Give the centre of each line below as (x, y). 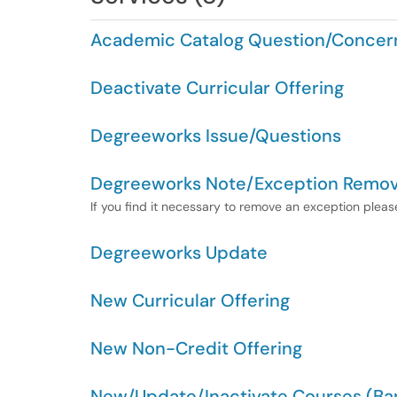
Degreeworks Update (179, 253)
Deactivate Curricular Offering (217, 88)
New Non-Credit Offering (196, 348)
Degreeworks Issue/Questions (216, 136)
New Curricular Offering (190, 300)
